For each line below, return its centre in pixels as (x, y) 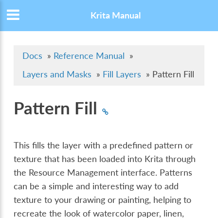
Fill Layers (122, 74)
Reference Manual (89, 56)
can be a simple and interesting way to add (96, 186)
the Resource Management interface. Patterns (103, 172)
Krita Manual (115, 16)
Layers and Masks (57, 74)
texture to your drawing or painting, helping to (103, 200)
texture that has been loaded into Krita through (105, 159)
